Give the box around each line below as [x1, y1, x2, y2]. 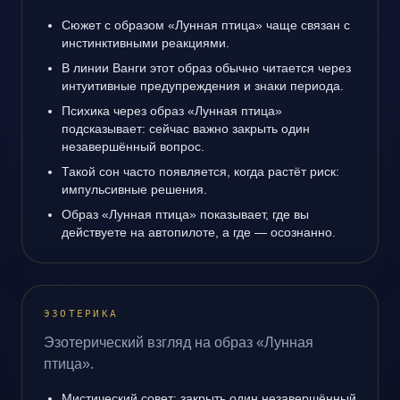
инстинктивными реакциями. [62, 36, 229, 50]
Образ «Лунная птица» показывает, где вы [62, 207, 309, 221]
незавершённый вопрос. [62, 139, 204, 154]
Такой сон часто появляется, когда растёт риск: [62, 164, 339, 179]
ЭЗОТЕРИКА [44, 308, 119, 320]
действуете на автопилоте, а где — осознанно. [62, 225, 336, 239]
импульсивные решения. [62, 182, 207, 196]
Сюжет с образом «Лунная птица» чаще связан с [62, 18, 350, 32]
